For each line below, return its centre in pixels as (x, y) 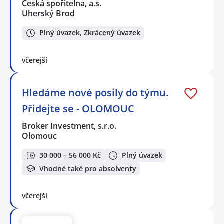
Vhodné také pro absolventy (88, 168)
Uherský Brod (48, 14)
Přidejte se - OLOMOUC (78, 108)
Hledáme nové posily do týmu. (95, 92)
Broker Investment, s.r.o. (70, 126)
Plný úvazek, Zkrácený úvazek (90, 33)
